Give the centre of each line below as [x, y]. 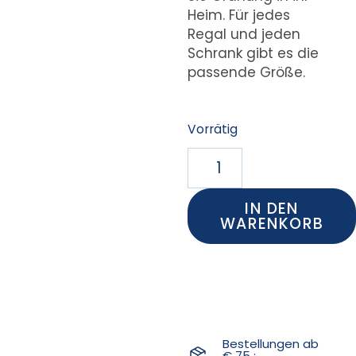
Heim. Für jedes [238, 15]
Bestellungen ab [271, 343]
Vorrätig [212, 130]
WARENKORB [272, 223]
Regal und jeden [244, 34]
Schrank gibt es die [253, 53]
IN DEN [272, 208]
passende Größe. [246, 72]
